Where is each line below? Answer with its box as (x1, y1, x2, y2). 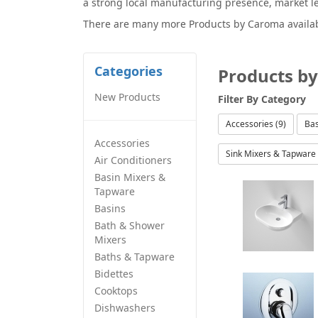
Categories (94, 62, 163, 79)
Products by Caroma (189, 17, 285, 31)
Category (261, 92, 306, 106)
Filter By (218, 92, 261, 106)
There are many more (83, 17, 189, 31)
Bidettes (94, 267, 133, 280)
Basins (94, 202, 126, 215)
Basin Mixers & (94, 170, 165, 184)
